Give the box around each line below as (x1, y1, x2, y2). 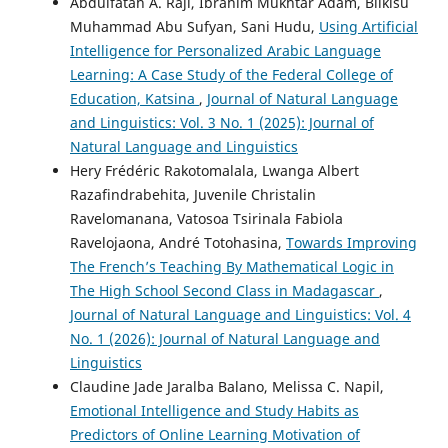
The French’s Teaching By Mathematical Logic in (70, 256, 394, 276)
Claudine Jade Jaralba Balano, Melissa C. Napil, (70, 376, 384, 396)
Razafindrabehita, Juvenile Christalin (70, 184, 316, 204)
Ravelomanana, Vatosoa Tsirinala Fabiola (70, 208, 343, 228)
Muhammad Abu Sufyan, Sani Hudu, (70, 16, 319, 36)
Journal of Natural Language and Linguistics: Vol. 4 (70, 304, 411, 324)
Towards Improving (286, 232, 417, 252)
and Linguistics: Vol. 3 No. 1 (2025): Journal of (70, 112, 374, 132)
